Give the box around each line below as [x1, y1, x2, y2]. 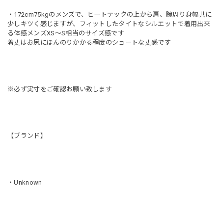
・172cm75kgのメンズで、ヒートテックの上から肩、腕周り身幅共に [7, 10, 212, 18]
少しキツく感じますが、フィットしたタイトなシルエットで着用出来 [7, 20, 210, 27]
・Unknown [7, 178, 42, 186]
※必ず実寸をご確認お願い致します [7, 85, 112, 93]
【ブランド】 [7, 132, 47, 139]
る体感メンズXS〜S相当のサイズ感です [7, 29, 125, 37]
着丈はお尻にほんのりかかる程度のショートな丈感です [7, 38, 171, 46]
